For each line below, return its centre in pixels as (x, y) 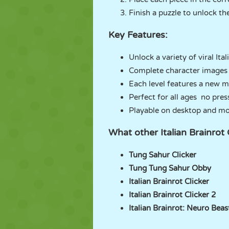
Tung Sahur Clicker (163, 155)
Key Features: (138, 35)
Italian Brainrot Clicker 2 (172, 195)
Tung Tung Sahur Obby (170, 168)
